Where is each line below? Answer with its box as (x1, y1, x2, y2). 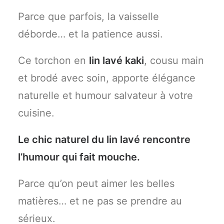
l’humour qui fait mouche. (18, 151, 140, 163)
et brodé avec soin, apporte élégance (18, 72, 195, 84)
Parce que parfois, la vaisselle (18, 10, 159, 22)
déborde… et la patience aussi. (18, 28, 163, 40)
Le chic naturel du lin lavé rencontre (18, 133, 190, 145)
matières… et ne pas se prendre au (18, 195, 182, 207)
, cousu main (144, 54, 204, 66)
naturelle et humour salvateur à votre (18, 89, 193, 101)
